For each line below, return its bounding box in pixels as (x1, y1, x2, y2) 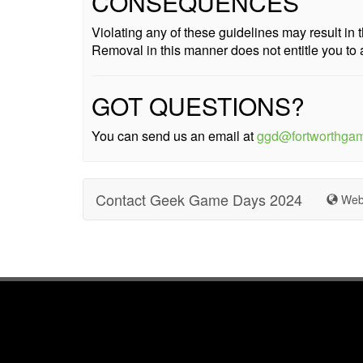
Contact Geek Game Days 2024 (96, 189, 302, 210)
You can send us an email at (92, 126, 257, 145)
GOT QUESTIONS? (92, 88, 305, 123)
